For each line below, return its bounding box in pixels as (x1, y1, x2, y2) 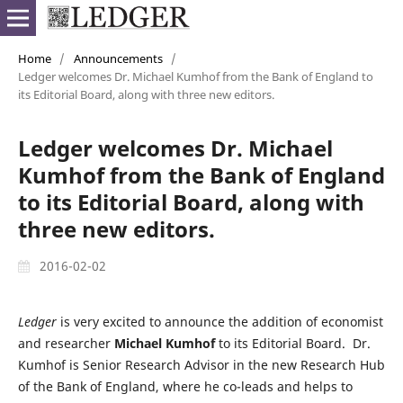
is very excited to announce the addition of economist (56, 312, 383, 330)
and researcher (17, 334, 111, 352)
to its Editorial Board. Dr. (218, 334, 371, 352)
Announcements (73, 49, 163, 67)
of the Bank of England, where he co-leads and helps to (17, 377, 353, 395)
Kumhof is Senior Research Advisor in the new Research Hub (17, 355, 385, 373)
